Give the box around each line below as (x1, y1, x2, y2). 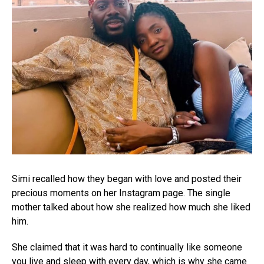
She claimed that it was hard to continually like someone (12, 241, 242, 253)
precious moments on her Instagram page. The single (12, 187, 230, 199)
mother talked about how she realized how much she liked (12, 201, 250, 213)
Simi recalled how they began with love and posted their (12, 173, 242, 184)
